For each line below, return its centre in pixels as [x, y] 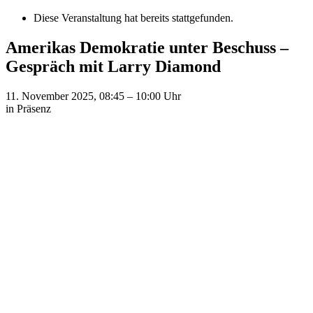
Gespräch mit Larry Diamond [113, 66]
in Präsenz [28, 108]
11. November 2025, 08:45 [65, 96]
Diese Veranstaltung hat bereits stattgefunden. [133, 18]
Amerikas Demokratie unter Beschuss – [147, 47]
